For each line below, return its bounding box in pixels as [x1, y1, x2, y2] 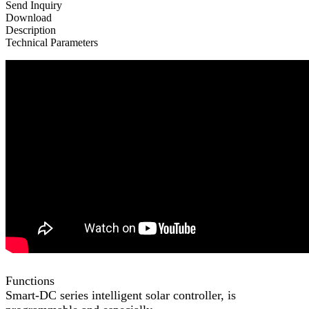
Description [6, 23, 56, 36]
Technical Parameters [6, 36, 98, 48]
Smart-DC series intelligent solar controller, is [6, 288, 236, 302]
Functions [6, 273, 54, 288]
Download [6, 11, 52, 23]
